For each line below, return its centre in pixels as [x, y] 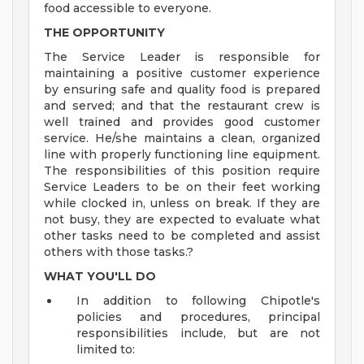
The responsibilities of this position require [182, 171]
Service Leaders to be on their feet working [182, 187]
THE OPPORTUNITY [104, 33]
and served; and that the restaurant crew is [182, 106]
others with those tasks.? [119, 252]
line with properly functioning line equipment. [182, 155]
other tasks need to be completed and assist [182, 236]
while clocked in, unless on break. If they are [182, 204]
